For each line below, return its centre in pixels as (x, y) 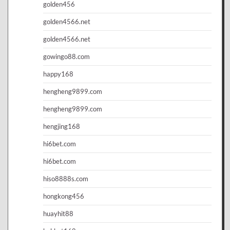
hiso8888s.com (66, 178)
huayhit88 (58, 213)
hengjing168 (62, 126)
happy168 (58, 74)
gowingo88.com (66, 56)
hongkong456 (64, 196)
